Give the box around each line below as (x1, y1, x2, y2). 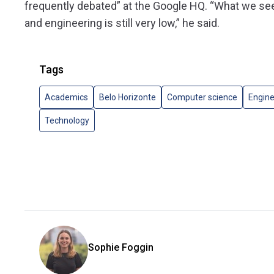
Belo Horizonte (99, 92, 156, 103)
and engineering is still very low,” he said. (24, 17, 220, 30)
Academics (45, 92, 88, 103)
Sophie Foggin (88, 242, 154, 254)
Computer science (167, 92, 237, 103)
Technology (45, 116, 89, 126)
